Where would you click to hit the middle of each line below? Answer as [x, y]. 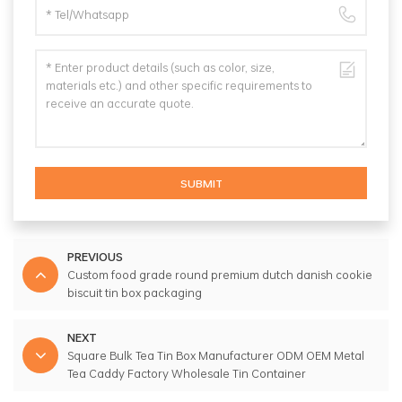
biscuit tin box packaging [135, 293]
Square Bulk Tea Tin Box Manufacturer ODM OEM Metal [216, 356]
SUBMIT [201, 184]
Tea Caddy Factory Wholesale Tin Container [187, 374]
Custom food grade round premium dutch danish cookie [220, 275]
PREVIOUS [95, 257]
